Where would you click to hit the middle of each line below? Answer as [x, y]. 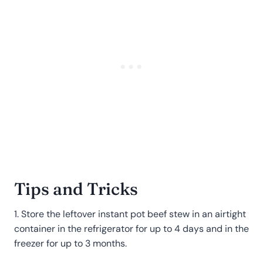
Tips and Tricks [76, 189]
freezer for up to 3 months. [70, 243]
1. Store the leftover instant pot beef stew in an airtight [130, 214]
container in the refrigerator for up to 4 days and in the [131, 228]
